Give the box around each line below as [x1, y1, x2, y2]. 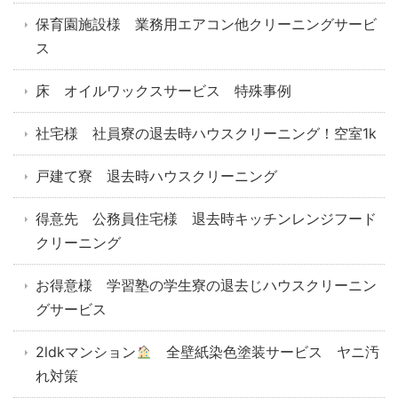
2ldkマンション [36, 343, 136, 362]
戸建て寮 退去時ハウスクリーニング [36, 167, 277, 186]
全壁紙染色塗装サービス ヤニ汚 [152, 343, 380, 362]
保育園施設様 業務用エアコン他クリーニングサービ [36, 15, 377, 34]
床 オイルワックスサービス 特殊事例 [36, 82, 291, 100]
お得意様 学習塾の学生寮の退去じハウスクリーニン [36, 276, 377, 295]
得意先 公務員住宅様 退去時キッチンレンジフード [36, 210, 377, 228]
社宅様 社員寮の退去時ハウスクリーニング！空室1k [36, 124, 377, 143]
